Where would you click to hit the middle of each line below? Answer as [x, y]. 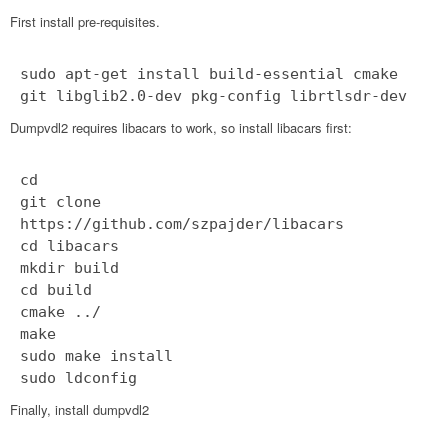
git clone [60, 201]
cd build [56, 289]
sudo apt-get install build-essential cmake [209, 73]
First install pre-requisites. [85, 21]
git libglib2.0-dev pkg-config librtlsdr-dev [213, 95]
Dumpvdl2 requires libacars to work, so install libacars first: [181, 127]
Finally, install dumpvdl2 [79, 409]
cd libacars [69, 245]
